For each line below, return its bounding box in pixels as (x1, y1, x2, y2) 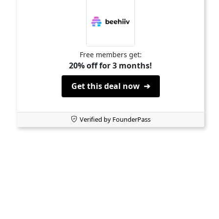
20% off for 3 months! (69, 60, 153, 71)
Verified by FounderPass (79, 115, 151, 124)
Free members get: (79, 50, 142, 59)
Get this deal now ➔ (71, 81, 150, 91)
